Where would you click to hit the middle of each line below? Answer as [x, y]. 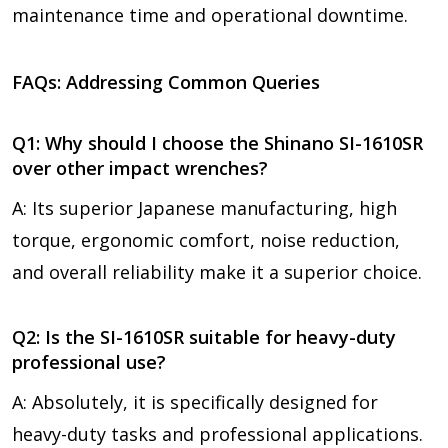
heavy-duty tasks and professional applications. [217, 433]
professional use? [89, 361]
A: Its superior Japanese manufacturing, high [204, 207]
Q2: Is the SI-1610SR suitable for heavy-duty [204, 336]
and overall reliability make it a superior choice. [217, 271]
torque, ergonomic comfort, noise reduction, [206, 239]
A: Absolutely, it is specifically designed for [195, 401]
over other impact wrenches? [140, 167]
